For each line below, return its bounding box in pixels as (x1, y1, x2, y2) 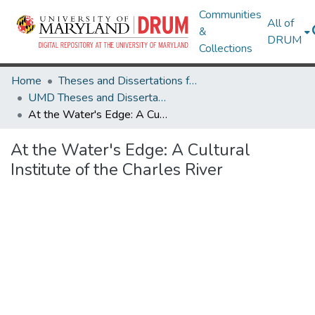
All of (267, 15, 295, 31)
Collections (199, 41, 253, 56)
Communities (199, 7, 262, 22)
